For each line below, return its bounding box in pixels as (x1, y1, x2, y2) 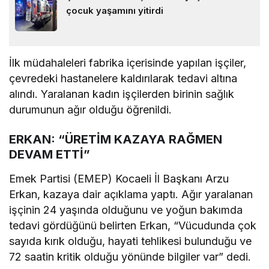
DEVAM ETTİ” (9, 147, 90, 162)
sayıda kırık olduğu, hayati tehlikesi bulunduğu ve (9, 235, 252, 248)
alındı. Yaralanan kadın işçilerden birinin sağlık (9, 88, 235, 101)
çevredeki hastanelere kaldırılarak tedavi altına (9, 72, 238, 85)
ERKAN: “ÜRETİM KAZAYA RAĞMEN (9, 132, 222, 147)
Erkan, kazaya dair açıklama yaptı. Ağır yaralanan (9, 188, 253, 201)
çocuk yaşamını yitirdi (66, 5, 163, 17)
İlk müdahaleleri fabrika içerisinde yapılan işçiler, (9, 56, 247, 70)
